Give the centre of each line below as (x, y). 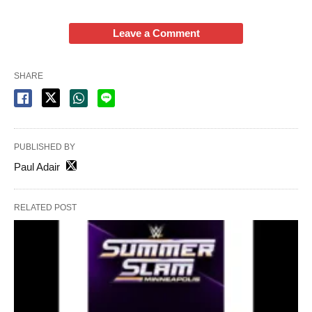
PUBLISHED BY (45, 147)
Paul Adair (37, 166)
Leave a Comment (156, 33)
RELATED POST (45, 207)
